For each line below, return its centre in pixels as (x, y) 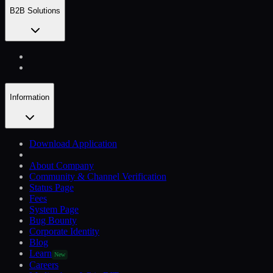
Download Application (73, 143)
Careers (44, 264)
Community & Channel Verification (98, 176)
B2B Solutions (35, 10)
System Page (54, 209)
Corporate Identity (64, 231)
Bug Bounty (53, 220)
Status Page (51, 187)
